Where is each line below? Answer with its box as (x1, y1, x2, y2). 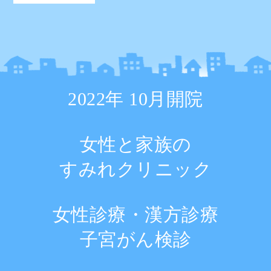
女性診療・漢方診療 (52, 204, 219, 225)
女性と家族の (79, 134, 192, 155)
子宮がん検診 (79, 229, 192, 250)
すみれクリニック (59, 159, 212, 180)
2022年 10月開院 (68, 89, 203, 109)
